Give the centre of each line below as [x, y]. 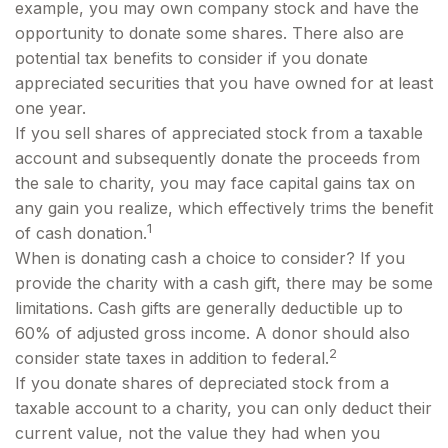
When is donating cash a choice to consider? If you [210, 258]
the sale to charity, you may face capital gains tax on [215, 183]
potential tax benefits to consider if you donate [191, 58]
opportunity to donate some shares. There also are [209, 33]
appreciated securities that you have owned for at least [224, 83]
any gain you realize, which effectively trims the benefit [224, 208]
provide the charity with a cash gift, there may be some [224, 283]
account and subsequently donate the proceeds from [217, 158]
